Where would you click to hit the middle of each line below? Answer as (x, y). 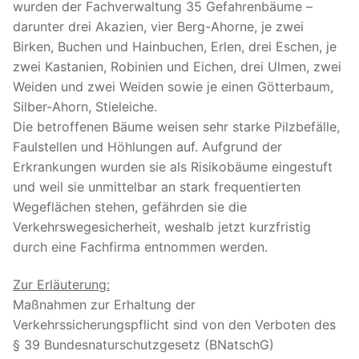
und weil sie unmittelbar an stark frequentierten (157, 186)
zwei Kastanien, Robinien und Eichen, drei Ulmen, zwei (177, 66)
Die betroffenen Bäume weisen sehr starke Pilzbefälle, (176, 126)
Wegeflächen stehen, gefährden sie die (130, 206)
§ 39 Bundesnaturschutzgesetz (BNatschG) (143, 345)
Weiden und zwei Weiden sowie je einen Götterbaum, (173, 86)
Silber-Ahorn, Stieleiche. (85, 106)
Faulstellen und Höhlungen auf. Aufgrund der (147, 146)
